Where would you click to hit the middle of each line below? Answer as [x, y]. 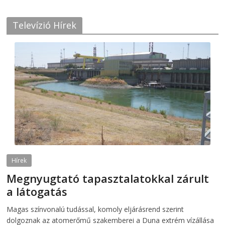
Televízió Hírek [45, 25]
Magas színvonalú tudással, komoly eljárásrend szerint [95, 209]
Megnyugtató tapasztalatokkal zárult [108, 179]
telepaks [74, 204]
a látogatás [37, 192]
